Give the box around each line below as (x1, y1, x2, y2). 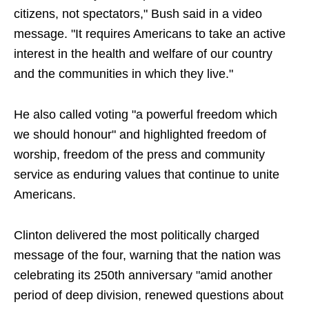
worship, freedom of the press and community (14, 148, 265, 162)
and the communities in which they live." (14, 67, 233, 81)
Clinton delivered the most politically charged (14, 228, 259, 243)
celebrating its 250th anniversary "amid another (14, 268, 272, 283)
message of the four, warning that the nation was (14, 248, 281, 263)
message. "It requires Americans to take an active (14, 27, 286, 41)
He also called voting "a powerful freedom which (14, 108, 277, 122)
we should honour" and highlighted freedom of (14, 128, 266, 142)
